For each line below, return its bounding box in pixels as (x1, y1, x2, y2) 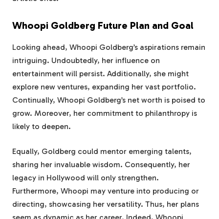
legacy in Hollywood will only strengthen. (12, 173, 159, 183)
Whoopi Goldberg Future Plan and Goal (12, 20, 194, 32)
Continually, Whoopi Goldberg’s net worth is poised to (12, 95, 205, 105)
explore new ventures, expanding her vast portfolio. (12, 82, 196, 91)
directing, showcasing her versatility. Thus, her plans (12, 199, 199, 209)
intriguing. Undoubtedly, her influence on (12, 55, 160, 65)
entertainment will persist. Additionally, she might (12, 68, 189, 78)
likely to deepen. (12, 121, 71, 131)
